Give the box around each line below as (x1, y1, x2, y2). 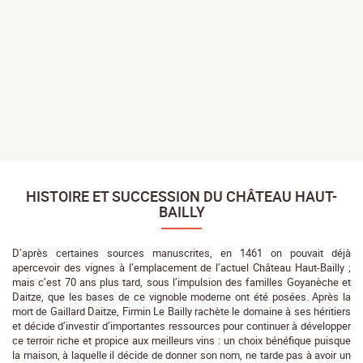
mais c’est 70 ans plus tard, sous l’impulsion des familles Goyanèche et (12, 274, 351, 289)
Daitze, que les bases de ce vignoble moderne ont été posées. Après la (12, 288, 351, 304)
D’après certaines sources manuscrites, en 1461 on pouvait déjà (12, 245, 351, 260)
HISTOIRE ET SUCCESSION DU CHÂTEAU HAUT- (26, 186, 337, 206)
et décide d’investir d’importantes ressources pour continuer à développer (12, 318, 351, 333)
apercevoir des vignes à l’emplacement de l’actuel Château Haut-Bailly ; (12, 259, 351, 275)
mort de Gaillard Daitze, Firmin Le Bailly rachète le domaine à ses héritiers (12, 303, 351, 318)
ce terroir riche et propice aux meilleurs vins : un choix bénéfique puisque (12, 332, 351, 348)
